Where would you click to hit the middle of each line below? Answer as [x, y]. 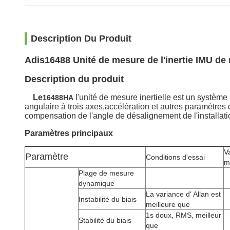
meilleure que [168, 204]
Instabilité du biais [108, 199]
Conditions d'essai [175, 157]
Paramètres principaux [69, 133]
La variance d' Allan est [183, 194]
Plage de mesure [106, 173]
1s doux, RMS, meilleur [184, 215]
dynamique [97, 183]
